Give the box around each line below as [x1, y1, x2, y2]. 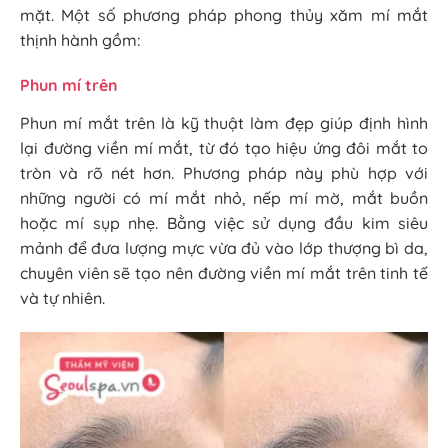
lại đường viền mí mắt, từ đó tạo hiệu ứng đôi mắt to [20, 137, 428, 158]
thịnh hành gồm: [20, 30, 140, 51]
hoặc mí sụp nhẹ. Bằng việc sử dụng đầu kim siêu [20, 212, 428, 233]
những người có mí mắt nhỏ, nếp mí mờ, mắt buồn [20, 187, 428, 208]
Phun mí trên [20, 74, 118, 95]
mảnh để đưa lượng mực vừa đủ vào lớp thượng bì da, [20, 237, 428, 258]
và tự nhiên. [20, 287, 105, 308]
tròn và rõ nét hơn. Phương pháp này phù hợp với [20, 162, 428, 183]
